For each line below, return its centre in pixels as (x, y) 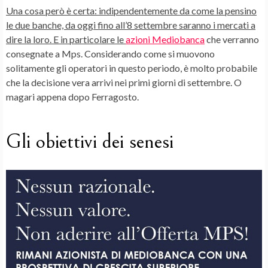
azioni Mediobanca (165, 39)
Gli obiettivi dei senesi (90, 142)
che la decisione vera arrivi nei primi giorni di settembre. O (124, 83)
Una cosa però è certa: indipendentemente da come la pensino (131, 11)
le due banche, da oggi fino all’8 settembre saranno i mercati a (131, 25)
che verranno (232, 39)
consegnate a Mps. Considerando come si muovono (110, 54)
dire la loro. (29, 39)
